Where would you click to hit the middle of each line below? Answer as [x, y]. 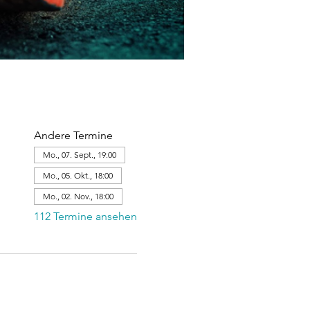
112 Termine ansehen [85, 216]
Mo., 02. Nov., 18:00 [78, 196]
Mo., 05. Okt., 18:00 [77, 175]
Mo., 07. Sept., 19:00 [79, 155]
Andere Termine [73, 135]
